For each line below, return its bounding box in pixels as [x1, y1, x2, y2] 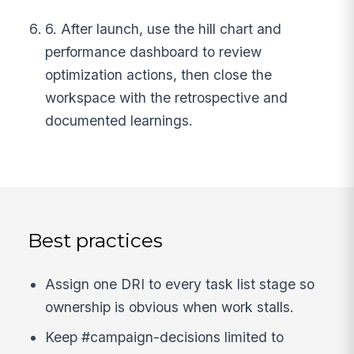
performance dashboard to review [45, 43, 262, 60]
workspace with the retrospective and [45, 88, 288, 106]
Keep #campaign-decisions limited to [45, 329, 284, 346]
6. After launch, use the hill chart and [45, 20, 282, 37]
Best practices [28, 228, 164, 252]
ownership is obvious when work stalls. [45, 299, 295, 316]
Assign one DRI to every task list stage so [45, 276, 315, 293]
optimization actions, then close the [45, 66, 273, 83]
